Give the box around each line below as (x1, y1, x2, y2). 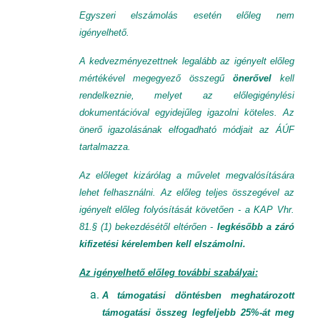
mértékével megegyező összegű (79, 73, 234, 84)
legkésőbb (216, 221, 263, 232)
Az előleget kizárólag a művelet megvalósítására (79, 170, 294, 181)
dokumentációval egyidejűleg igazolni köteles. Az (79, 107, 294, 118)
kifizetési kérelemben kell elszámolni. (79, 239, 246, 249)
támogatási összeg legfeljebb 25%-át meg (101, 307, 294, 318)
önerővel (233, 73, 281, 84)
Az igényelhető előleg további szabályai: (79, 267, 258, 278)
